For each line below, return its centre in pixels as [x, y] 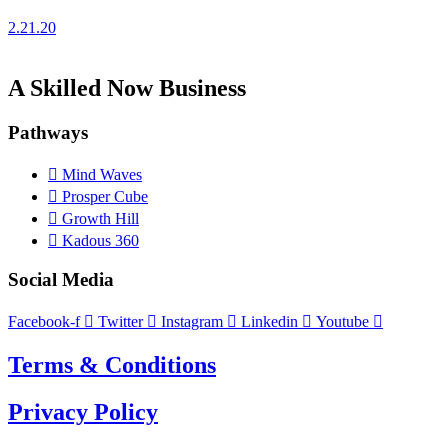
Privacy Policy [83, 411]
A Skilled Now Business [127, 87]
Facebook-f [44, 321]
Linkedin [269, 321]
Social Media [61, 280]
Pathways [48, 132]
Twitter [120, 321]
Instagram [192, 321]
